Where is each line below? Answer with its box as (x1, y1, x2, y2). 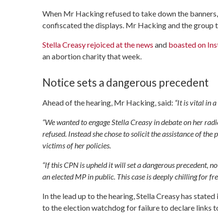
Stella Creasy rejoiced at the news (42, 39, 153, 49)
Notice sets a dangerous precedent (42, 75, 209, 89)
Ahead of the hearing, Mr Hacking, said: (42, 97, 173, 107)
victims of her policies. (42, 140, 111, 150)
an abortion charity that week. (42, 51, 142, 61)
